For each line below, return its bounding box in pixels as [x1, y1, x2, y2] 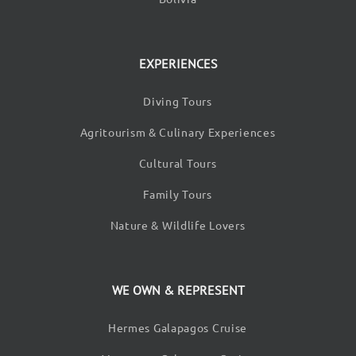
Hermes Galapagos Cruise [107, 320, 248, 335]
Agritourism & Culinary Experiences [79, 125, 276, 140]
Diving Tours [143, 94, 212, 109]
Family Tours [143, 187, 212, 202]
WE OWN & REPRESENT [111, 282, 245, 299]
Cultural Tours [138, 156, 217, 171]
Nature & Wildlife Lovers [110, 218, 246, 233]
